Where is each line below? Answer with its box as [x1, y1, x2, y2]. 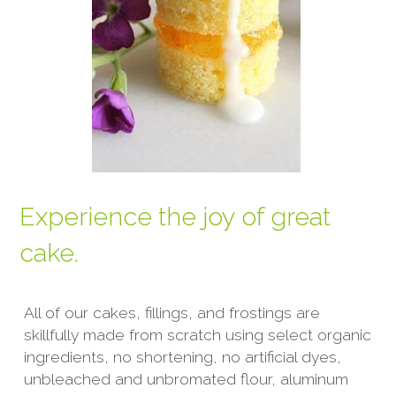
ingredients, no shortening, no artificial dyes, [23, 347, 341, 366]
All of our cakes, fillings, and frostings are [23, 303, 320, 322]
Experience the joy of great [19, 201, 331, 232]
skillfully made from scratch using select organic [23, 325, 371, 344]
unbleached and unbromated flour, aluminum [23, 369, 348, 388]
